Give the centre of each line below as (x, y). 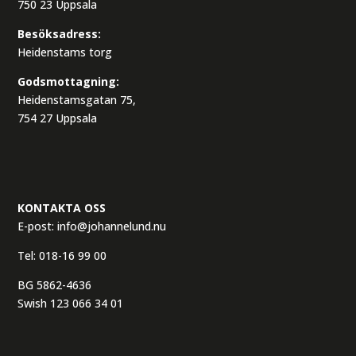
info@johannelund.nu (112, 226)
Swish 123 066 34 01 (71, 303)
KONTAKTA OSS (62, 207)
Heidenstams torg (65, 52)
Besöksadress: (60, 33)
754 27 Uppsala (58, 118)
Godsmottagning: (69, 81)
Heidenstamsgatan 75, (77, 99)
